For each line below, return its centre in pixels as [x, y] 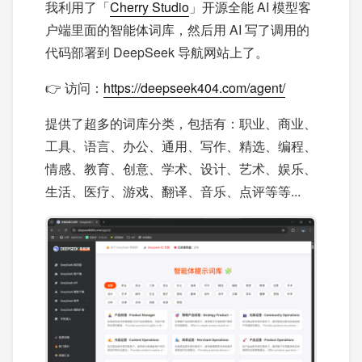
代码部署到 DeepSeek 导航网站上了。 [157, 52]
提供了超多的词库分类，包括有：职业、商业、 [181, 123]
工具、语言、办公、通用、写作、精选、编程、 [181, 146]
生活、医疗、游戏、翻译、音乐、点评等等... [173, 191]
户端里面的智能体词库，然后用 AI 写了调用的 [177, 29]
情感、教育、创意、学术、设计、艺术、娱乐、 [181, 168]
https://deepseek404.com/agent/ [194, 88]
